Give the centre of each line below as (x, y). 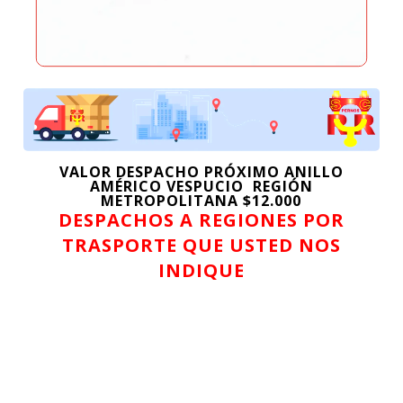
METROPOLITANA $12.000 (201, 200)
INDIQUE (201, 270)
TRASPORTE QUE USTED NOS (201, 245)
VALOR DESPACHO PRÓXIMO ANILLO (201, 171)
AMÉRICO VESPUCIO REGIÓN (201, 186)
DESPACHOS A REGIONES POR (201, 219)
